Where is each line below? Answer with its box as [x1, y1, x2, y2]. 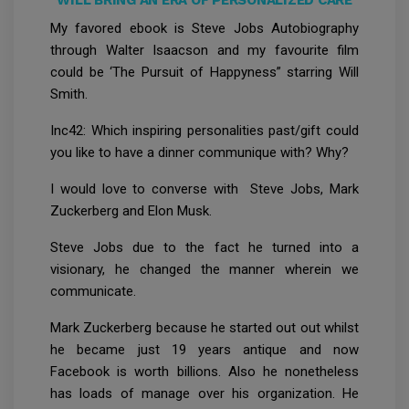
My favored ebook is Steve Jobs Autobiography [50, 20, 359, 37]
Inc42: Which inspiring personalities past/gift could [50, 122, 359, 140]
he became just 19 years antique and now [50, 341, 359, 359]
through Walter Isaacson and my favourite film [50, 42, 359, 59]
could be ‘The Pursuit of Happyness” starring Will [50, 64, 359, 81]
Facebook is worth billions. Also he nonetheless [50, 363, 359, 381]
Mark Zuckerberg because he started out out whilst [50, 320, 359, 337]
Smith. [50, 86, 88, 103]
